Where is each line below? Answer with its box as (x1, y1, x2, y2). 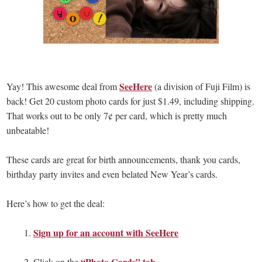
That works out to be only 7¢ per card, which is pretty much (6, 109, 227, 122)
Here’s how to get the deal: (6, 196, 105, 209)
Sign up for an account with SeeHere (33, 225, 179, 239)
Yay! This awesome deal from (6, 80, 120, 92)
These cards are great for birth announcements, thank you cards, (6, 153, 241, 166)
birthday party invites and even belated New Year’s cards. (6, 167, 218, 180)
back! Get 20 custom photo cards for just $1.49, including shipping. (6, 94, 255, 107)
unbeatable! (6, 123, 50, 136)
